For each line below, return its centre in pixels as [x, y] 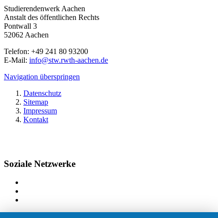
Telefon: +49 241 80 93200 [46, 51]
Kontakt [36, 119]
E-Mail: [17, 60]
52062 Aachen [26, 35]
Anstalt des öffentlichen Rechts [52, 17]
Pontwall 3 [20, 26]
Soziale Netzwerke [40, 163]
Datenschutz [42, 93]
